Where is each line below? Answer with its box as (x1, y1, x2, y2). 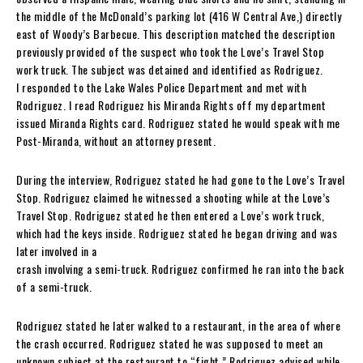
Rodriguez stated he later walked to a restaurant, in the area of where (16, 316, 340, 334)
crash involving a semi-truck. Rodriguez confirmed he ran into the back (16, 259, 344, 277)
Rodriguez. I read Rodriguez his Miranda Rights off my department (16, 96, 326, 113)
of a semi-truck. (16, 277, 92, 295)
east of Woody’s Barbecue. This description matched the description (16, 24, 335, 42)
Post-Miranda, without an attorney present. (16, 131, 216, 149)
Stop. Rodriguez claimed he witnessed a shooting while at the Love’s (16, 188, 331, 206)
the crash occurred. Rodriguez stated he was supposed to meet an (16, 334, 323, 352)
